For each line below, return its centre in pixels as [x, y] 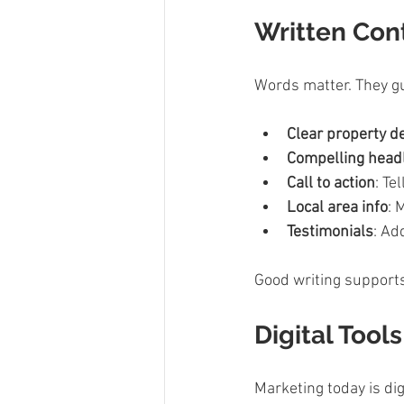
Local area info [337, 208]
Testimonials [330, 233]
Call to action [331, 184]
